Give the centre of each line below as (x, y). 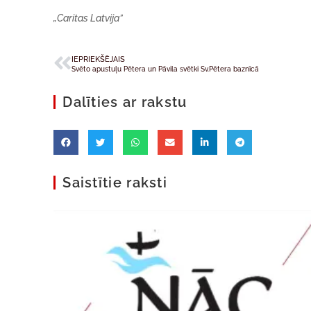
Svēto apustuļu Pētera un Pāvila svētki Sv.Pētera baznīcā (166, 69)
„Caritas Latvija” (89, 18)
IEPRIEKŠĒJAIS (99, 59)
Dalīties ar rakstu (125, 102)
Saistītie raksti (115, 183)
